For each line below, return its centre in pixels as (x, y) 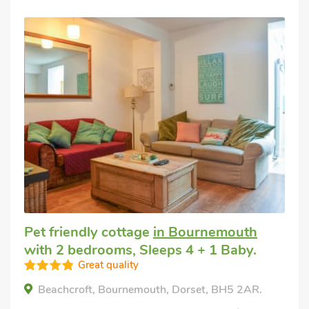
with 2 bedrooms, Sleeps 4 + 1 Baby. (140, 250)
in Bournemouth (205, 232)
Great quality (108, 265)
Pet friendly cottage (89, 232)
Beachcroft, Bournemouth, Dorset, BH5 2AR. (150, 289)
